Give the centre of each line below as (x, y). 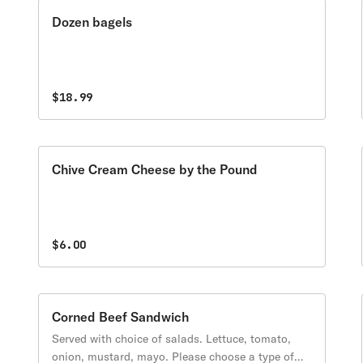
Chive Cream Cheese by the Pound (155, 169)
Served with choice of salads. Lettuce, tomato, (172, 339)
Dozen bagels (92, 22)
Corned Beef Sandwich (121, 317)
